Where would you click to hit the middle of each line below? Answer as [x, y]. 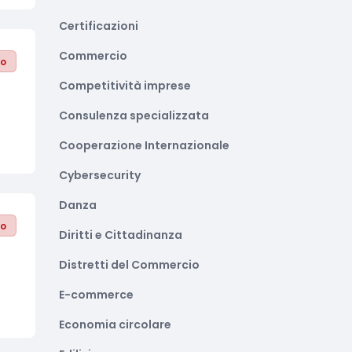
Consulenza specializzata [134, 115]
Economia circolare [115, 324]
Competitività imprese [125, 86]
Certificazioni [99, 26]
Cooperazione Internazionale [144, 145]
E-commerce [96, 295]
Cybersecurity [100, 175]
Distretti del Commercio [129, 265]
